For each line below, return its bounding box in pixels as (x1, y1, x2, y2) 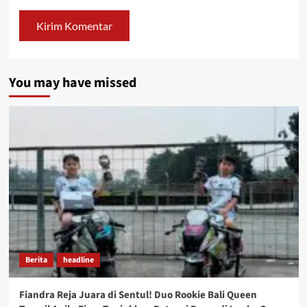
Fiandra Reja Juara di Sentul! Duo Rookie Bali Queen (19, 288, 257, 302)
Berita (25, 254, 47, 266)
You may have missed (8, 73, 136, 93)
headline (62, 254, 94, 266)
